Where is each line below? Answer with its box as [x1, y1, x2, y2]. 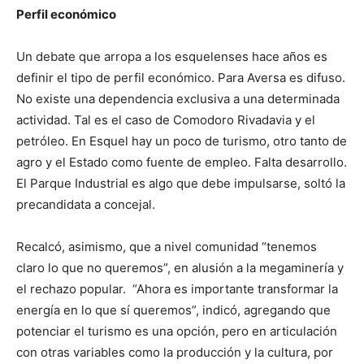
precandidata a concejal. [16, 197, 155, 212]
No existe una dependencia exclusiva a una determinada [16, 91, 340, 106]
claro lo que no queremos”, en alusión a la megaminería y [16, 260, 344, 275]
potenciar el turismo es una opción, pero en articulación [16, 323, 337, 339]
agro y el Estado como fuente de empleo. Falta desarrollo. [16, 154, 347, 170]
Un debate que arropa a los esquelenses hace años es [16, 49, 327, 64]
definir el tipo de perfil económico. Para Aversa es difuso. [16, 70, 345, 85]
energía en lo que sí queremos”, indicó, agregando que [16, 302, 331, 318]
